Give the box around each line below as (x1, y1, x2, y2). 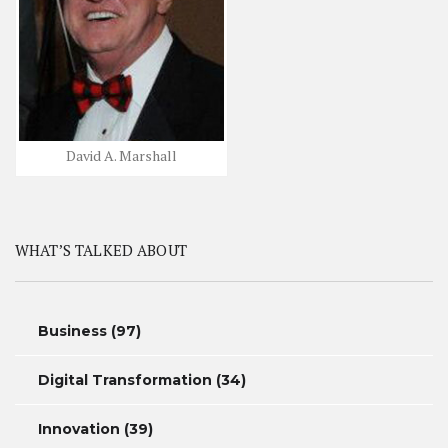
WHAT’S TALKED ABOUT (15, 240, 187, 261)
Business (38, 322, 107, 341)
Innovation (38, 420, 120, 439)
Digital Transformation (38, 371, 212, 390)
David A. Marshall (66, 146, 177, 166)
